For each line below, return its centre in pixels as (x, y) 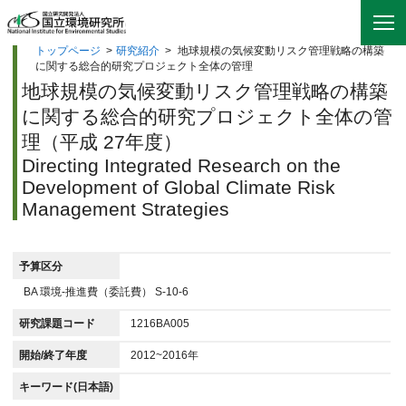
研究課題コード (57, 324)
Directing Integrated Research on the (181, 165)
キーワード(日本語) (66, 387)
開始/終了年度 (53, 355)
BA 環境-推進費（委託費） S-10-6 (106, 292)
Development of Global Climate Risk (179, 187)
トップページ (68, 51)
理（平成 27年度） (102, 142)
